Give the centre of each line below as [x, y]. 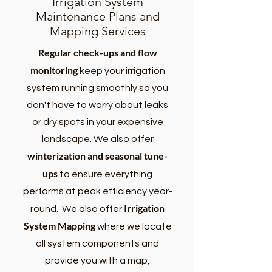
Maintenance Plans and [97, 16]
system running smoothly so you [97, 88]
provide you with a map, [97, 260]
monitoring [54, 70]
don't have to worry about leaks [97, 105]
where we [119, 226]
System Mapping [60, 226]
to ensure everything [105, 174]
